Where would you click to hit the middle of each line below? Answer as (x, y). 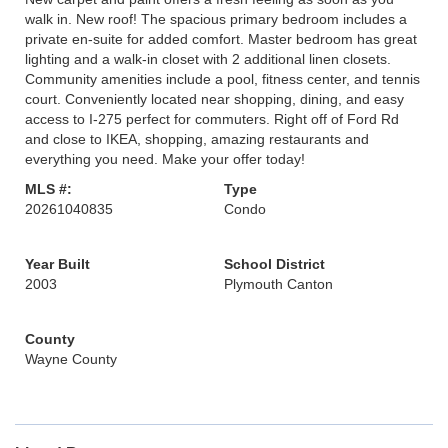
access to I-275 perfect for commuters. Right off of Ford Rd (212, 119)
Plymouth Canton (278, 284)
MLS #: (48, 189)
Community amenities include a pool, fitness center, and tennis (222, 79)
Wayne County (71, 359)
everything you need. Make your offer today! (165, 159)
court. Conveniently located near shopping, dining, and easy (214, 99)
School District (274, 264)
